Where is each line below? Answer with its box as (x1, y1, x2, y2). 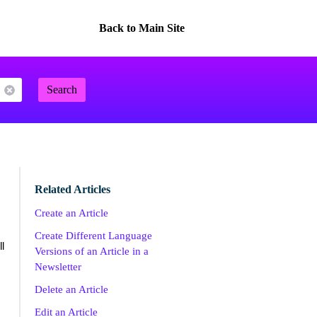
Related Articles (34, 183, 110, 195)
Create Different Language (34, 230, 152, 241)
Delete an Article (34, 284, 108, 295)
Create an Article (34, 207, 108, 219)
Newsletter (34, 261, 81, 272)
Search (47, 83, 77, 96)
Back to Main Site (98, 22, 185, 34)
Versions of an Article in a (34, 246, 149, 257)
